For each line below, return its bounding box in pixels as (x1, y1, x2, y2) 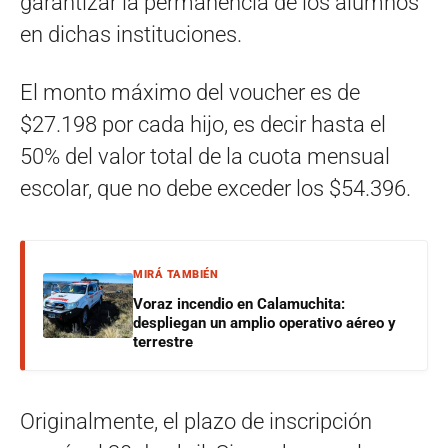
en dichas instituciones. (20, 21, 242, 47)
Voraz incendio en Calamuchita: (133, 294, 345, 313)
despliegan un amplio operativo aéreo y (133, 313, 396, 332)
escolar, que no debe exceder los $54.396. (20, 175, 411, 201)
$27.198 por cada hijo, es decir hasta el (20, 111, 386, 137)
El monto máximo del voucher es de (20, 79, 360, 105)
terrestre (133, 332, 193, 351)
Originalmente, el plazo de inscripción (20, 408, 372, 434)
